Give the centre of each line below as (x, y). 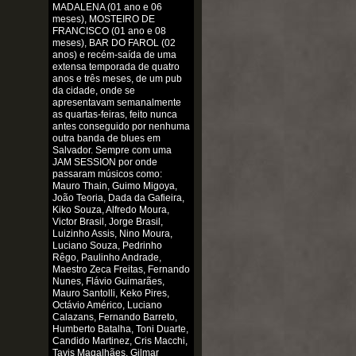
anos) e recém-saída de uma (114, 55)
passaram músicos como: (107, 174)
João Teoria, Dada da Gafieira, (118, 198)
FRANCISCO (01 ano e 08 (109, 31)
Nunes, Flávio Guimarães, (108, 282)
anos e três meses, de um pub (117, 79)
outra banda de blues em (106, 139)
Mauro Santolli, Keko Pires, (110, 294)
